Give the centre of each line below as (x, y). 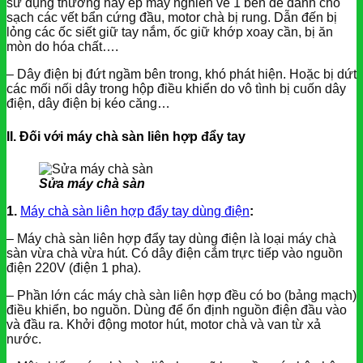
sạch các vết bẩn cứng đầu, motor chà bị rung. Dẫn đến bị (172, 18)
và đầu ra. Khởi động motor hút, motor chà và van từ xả (164, 324)
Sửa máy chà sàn (92, 183)
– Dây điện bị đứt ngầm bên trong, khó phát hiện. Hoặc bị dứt (181, 75)
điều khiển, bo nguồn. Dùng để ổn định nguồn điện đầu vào (177, 310)
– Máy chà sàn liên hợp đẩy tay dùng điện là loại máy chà (171, 238)
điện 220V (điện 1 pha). (74, 267)
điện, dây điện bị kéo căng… (88, 104)
